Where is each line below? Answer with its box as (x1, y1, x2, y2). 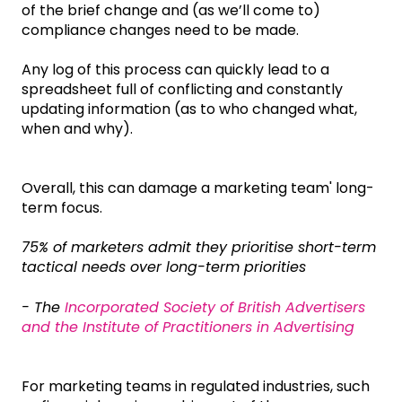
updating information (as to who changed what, (22, 99, 357, 120)
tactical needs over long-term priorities (22, 257, 306, 278)
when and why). (22, 118, 133, 140)
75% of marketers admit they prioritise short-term (22, 237, 376, 258)
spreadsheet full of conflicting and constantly (22, 79, 343, 100)
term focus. (22, 197, 102, 219)
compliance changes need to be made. (22, 20, 299, 41)
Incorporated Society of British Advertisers (65, 296, 365, 318)
